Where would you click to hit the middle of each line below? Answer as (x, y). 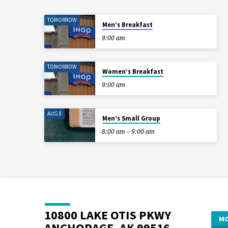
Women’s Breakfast (133, 71)
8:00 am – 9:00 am (128, 131)
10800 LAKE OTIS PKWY (108, 215)
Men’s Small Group (131, 118)
